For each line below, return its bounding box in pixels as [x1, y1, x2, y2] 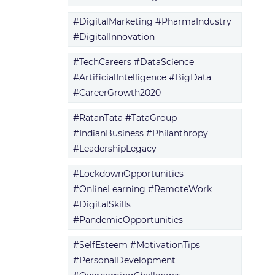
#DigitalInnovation [72, 31, 155, 42]
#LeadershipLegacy [72, 143, 157, 154]
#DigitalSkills [72, 199, 131, 210]
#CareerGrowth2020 [72, 87, 161, 98]
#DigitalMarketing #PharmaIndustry [72, 16, 231, 27]
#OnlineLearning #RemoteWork [72, 184, 212, 195]
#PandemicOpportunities [72, 214, 183, 225]
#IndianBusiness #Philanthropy [72, 128, 208, 139]
